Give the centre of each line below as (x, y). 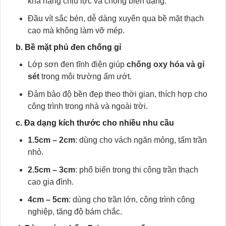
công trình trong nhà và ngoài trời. (88, 106)
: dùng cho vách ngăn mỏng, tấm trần (141, 140)
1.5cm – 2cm (51, 140)
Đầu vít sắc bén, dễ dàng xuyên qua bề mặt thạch (116, 18)
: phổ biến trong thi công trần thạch (137, 170)
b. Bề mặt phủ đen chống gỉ (68, 47)
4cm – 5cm (48, 200)
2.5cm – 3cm (51, 170)
